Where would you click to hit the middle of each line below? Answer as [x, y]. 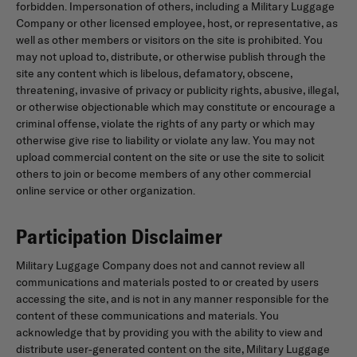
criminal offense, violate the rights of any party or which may [165, 123]
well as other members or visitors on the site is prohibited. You [169, 39]
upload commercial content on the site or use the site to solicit [170, 157]
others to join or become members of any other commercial [163, 173]
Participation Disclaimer [119, 236]
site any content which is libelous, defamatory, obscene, [154, 73]
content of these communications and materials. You [147, 315]
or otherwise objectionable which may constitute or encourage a [176, 106]
